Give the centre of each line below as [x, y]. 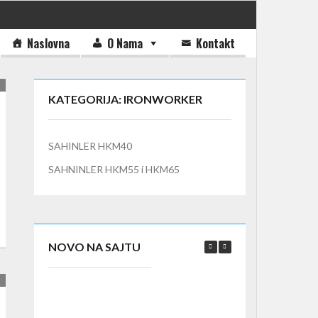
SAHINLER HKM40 [91, 146]
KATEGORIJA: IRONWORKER [126, 99]
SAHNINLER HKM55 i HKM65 [114, 169]
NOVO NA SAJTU [95, 247]
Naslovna [48, 43]
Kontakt [215, 43]
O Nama [125, 43]
